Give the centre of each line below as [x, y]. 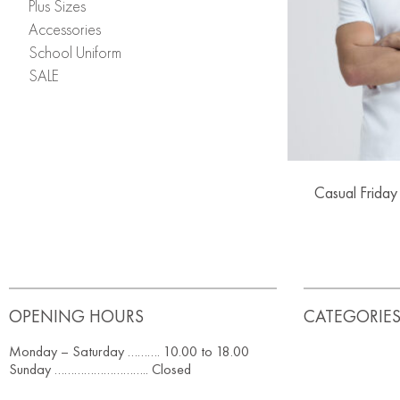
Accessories [65, 29]
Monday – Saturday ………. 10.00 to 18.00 [129, 351]
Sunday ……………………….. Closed [100, 369]
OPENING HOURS [76, 316]
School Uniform [75, 52]
